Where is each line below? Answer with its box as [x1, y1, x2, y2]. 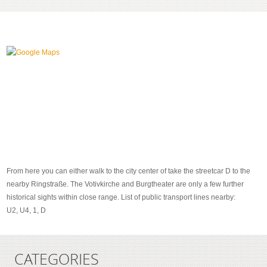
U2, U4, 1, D [7, 206, 46, 215]
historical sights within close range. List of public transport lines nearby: [7, 193, 235, 201]
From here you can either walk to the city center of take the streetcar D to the [7, 167, 250, 175]
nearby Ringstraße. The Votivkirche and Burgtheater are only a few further [7, 180, 244, 188]
